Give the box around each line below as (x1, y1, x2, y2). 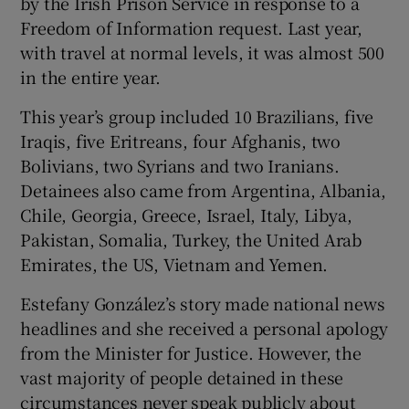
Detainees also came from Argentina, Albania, (20, 177, 386, 202)
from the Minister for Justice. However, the (20, 340, 362, 364)
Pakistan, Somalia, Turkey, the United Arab (20, 226, 362, 251)
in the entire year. (20, 64, 161, 89)
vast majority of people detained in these (20, 364, 344, 389)
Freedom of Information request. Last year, (20, 15, 363, 39)
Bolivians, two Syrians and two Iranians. (20, 152, 340, 177)
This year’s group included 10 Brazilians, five (20, 103, 374, 128)
